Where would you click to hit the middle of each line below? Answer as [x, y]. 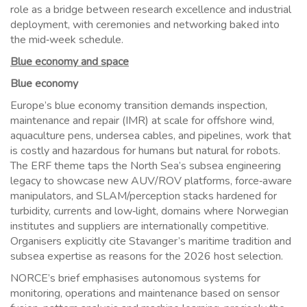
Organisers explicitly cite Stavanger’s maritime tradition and [151, 242]
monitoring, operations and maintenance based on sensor [145, 294]
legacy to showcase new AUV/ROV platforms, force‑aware [151, 181]
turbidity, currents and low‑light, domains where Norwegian [149, 211]
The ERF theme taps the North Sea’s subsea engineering [146, 166]
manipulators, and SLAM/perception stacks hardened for [144, 196]
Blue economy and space [70, 62]
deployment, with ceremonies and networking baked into [145, 25]
